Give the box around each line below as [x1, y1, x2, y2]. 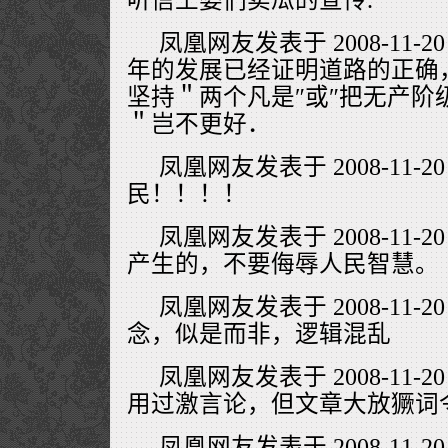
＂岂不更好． [127, 110, 271, 137]
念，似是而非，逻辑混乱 [127, 320, 391, 347]
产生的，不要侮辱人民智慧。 [127, 250, 439, 277]
